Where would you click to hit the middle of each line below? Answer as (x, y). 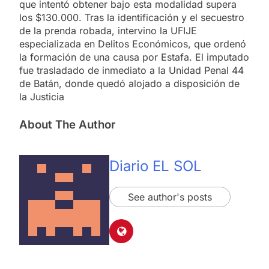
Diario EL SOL (156, 166)
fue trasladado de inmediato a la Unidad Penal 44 (131, 71)
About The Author (67, 125)
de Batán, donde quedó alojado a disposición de (129, 84)
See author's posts (170, 197)
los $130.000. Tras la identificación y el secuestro (132, 18)
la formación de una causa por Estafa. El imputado (134, 57)
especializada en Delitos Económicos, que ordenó (133, 44)
